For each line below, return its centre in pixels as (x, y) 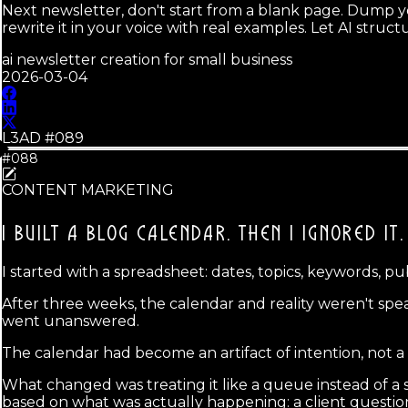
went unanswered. (71, 321)
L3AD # (28, 138)
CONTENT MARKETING (88, 190)
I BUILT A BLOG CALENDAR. (117, 235)
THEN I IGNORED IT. (322, 235)
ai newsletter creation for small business (147, 60)
